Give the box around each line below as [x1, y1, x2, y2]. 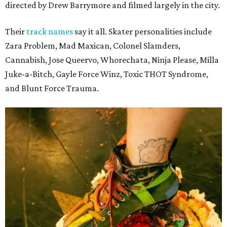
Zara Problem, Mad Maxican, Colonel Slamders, [5, 40, 180, 51]
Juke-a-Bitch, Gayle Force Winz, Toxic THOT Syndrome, [5, 68, 208, 79]
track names [26, 26, 73, 36]
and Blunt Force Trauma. [5, 83, 99, 93]
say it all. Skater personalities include [73, 26, 212, 36]
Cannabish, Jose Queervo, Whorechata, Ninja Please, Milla [5, 54, 219, 65]
